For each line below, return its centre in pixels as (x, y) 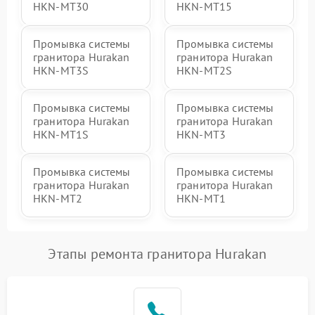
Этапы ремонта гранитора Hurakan (157, 253)
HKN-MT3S (61, 70)
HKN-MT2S (205, 70)
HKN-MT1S (61, 134)
